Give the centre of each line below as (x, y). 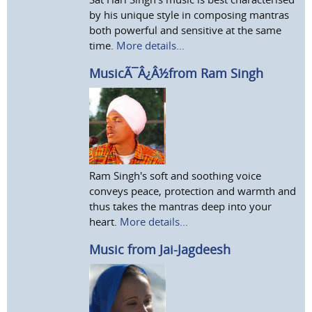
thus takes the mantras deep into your (181, 206)
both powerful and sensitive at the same (186, 30)
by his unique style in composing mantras (189, 14)
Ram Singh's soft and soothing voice (175, 175)
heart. (105, 221)
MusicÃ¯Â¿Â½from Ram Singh (177, 73)
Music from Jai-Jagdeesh (160, 249)
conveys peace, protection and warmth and (193, 190)
